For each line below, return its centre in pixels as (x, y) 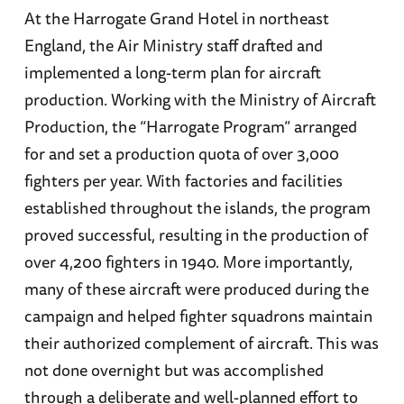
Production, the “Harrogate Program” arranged (190, 126)
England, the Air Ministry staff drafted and (173, 45)
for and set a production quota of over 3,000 (181, 153)
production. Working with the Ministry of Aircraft (200, 99)
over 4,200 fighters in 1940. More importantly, (188, 261)
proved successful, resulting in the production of (196, 234)
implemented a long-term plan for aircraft (172, 72)
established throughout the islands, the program (197, 207)
